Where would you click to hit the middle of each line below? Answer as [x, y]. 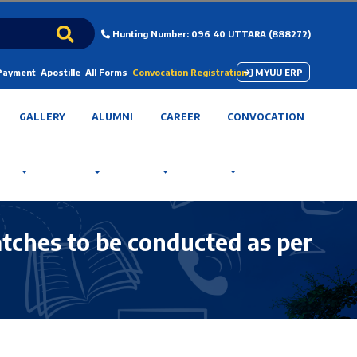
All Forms [106, 72]
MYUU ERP [278, 72]
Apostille [60, 72]
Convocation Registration [189, 72]
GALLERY [43, 117]
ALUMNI [113, 117]
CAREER [180, 117]
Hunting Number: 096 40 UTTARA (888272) [210, 33]
